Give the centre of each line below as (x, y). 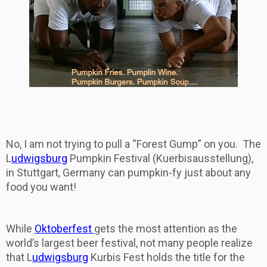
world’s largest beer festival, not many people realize (129, 243)
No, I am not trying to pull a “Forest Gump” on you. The (133, 144)
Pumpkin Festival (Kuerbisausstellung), (160, 158)
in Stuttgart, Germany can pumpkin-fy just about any (128, 172)
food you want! (41, 187)
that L (19, 257)
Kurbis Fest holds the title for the (167, 257)
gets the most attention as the (166, 228)
